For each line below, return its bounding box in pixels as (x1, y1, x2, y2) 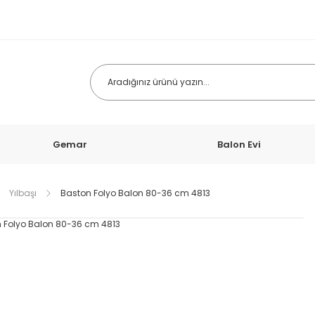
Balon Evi (217, 137, 262, 151)
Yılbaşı (9, 187, 37, 199)
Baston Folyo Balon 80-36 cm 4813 (60, 187, 210, 199)
